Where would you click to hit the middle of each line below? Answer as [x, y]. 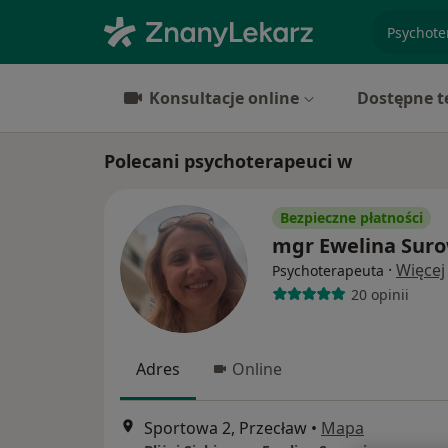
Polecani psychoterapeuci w [228, 161]
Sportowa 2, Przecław [225, 428]
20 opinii [379, 294]
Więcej [420, 270]
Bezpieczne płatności [351, 217]
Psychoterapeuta [328, 270]
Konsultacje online [224, 98]
